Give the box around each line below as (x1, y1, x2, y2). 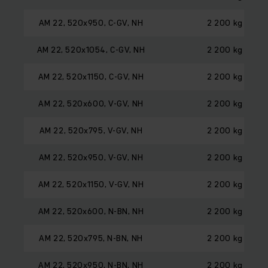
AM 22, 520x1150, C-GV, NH (38, 70, 144, 83)
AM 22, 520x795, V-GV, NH (39, 124, 143, 136)
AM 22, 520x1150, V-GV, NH (38, 178, 144, 190)
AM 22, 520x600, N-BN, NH (38, 205, 144, 217)
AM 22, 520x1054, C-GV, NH (36, 43, 145, 56)
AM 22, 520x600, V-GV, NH (38, 97, 144, 109)
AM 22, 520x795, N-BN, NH (39, 232, 143, 244)
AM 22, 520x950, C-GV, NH (38, 16, 144, 29)
